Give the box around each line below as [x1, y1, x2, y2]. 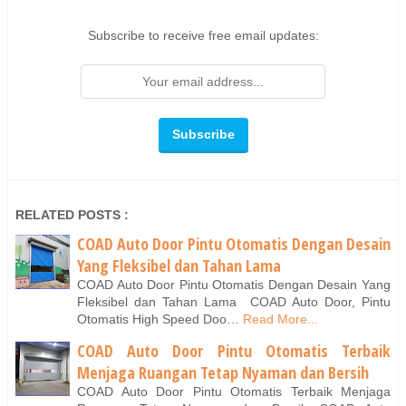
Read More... [243, 311, 318, 326]
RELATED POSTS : [15, 207, 129, 222]
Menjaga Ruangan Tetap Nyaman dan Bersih [77, 362, 369, 384]
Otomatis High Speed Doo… [77, 311, 239, 326]
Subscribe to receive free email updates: [87, 27, 319, 43]
